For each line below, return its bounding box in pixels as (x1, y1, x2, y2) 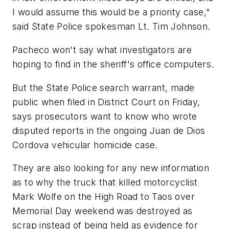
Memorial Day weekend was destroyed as (12, 205, 193, 217)
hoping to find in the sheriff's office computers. (12, 58, 214, 70)
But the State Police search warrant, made (12, 82, 195, 93)
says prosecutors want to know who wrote (12, 110, 197, 122)
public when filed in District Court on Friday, (12, 96, 200, 107)
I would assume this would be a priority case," (12, 7, 211, 18)
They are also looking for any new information (12, 163, 209, 174)
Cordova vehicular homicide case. (12, 139, 158, 150)
